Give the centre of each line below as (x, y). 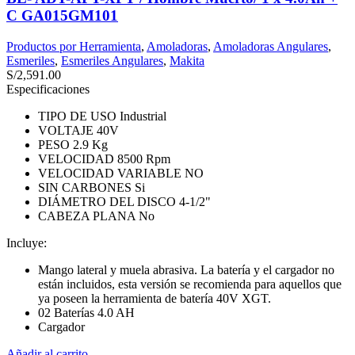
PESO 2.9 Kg (73, 144)
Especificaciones (48, 89)
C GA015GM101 (62, 15)
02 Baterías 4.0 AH (86, 312)
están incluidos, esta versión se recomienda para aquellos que (190, 284)
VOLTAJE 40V (78, 130)
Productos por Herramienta (74, 46)
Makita (187, 60)
